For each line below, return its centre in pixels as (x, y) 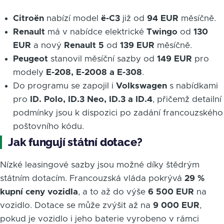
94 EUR (162, 18)
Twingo (162, 32)
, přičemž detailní (187, 99)
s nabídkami (192, 86)
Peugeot (30, 59)
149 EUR (174, 59)
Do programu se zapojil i (64, 86)
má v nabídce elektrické (95, 32)
